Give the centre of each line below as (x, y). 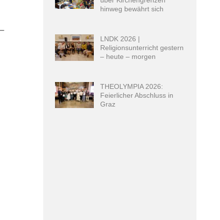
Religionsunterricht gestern (142, 47)
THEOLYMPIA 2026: (132, 86)
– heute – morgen (128, 56)
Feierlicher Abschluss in (137, 95)
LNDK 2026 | (120, 39)
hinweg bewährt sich (132, 9)
